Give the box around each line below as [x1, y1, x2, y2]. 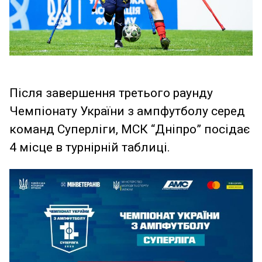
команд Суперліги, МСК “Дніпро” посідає [9, 122, 250, 137]
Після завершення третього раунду [9, 86, 213, 101]
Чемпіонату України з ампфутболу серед [9, 104, 245, 119]
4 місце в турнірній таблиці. [9, 140, 170, 155]
